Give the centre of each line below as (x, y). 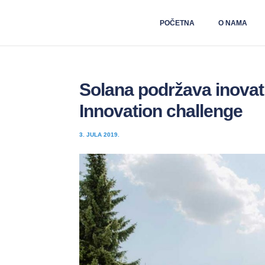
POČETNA (179, 23)
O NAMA (234, 23)
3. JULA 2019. (100, 135)
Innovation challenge (161, 111)
